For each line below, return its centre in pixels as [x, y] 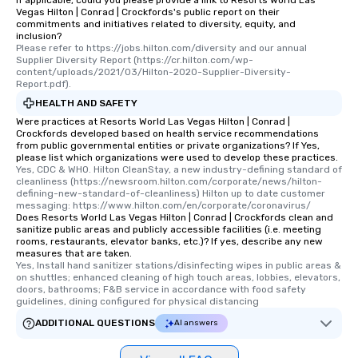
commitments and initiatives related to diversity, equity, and [156, 24]
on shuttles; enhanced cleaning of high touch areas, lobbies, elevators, [178, 277]
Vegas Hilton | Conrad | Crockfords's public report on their [148, 12]
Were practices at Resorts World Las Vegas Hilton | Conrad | [153, 121]
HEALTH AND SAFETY [86, 103]
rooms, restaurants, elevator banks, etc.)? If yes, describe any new [169, 241]
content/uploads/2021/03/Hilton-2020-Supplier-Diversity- [153, 72]
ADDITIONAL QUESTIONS [95, 323]
